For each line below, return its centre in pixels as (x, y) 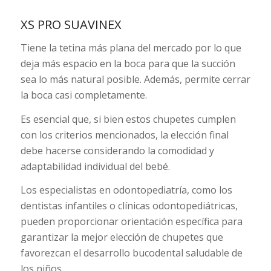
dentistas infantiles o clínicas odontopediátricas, (129, 206)
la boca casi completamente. (83, 95)
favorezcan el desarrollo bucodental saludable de (131, 253)
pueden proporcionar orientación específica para (131, 222)
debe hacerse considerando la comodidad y (117, 150)
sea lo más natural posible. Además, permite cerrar (135, 79)
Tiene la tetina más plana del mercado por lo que (131, 48)
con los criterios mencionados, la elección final (124, 135)
